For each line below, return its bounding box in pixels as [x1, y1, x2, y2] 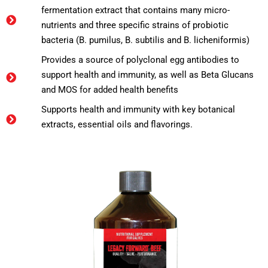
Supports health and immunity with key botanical [41, 103, 236, 115]
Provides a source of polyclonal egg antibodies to [41, 54, 240, 65]
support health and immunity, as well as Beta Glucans [41, 69, 254, 80]
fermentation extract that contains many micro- [41, 4, 230, 16]
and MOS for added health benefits [41, 84, 179, 95]
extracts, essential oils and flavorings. [41, 118, 193, 130]
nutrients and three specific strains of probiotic [41, 19, 229, 31]
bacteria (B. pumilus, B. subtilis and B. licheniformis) [41, 34, 250, 45]
